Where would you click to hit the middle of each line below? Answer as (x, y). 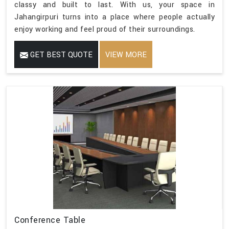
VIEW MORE (126, 55)
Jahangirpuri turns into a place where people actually (114, 17)
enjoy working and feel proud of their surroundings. (105, 29)
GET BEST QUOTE (60, 55)
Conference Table (50, 220)
